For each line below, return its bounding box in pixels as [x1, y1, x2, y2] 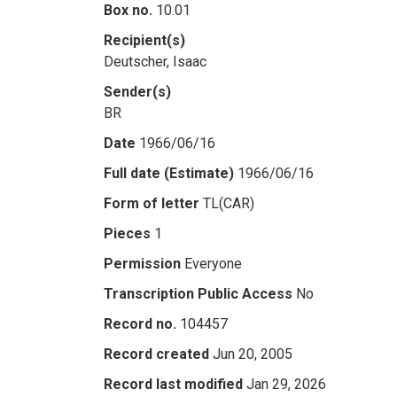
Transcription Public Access [104, 285, 292, 302]
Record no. [104, 315, 176, 332]
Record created [104, 346, 209, 362]
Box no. [104, 2, 152, 19]
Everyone [184, 255, 242, 272]
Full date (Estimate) [104, 165, 234, 182]
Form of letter [104, 195, 199, 212]
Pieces [104, 225, 151, 242]
